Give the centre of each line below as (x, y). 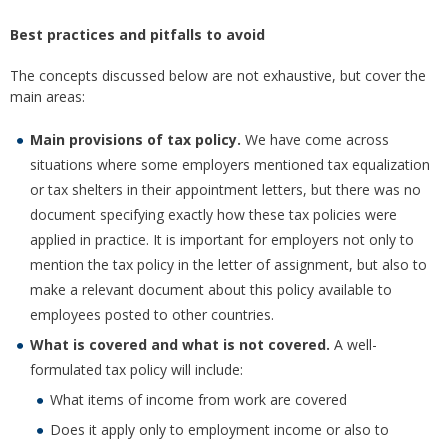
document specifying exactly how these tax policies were (213, 215)
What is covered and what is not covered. (182, 345)
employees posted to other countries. (152, 315)
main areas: (47, 97)
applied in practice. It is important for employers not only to (222, 240)
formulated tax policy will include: (136, 370)
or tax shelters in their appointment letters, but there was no (225, 190)
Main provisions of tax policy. (135, 140)
